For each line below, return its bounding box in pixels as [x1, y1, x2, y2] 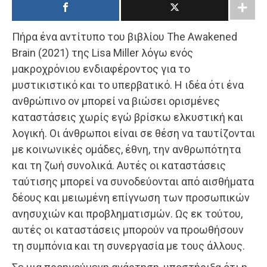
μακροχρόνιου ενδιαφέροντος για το [12, 63, 190, 76]
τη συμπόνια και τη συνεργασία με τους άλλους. [12, 240, 245, 253]
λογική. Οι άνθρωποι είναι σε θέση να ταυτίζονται [12, 127, 255, 140]
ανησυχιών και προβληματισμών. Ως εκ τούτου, [12, 207, 243, 221]
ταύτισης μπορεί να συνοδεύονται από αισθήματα [12, 175, 254, 188]
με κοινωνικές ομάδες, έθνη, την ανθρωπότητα [12, 143, 241, 156]
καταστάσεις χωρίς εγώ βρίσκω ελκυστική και [12, 111, 243, 124]
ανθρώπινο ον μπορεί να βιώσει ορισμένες [12, 95, 220, 108]
